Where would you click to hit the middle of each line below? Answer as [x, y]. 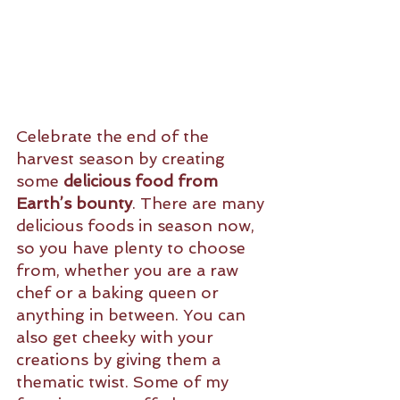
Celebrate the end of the [115, 137]
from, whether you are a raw [129, 271]
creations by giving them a [121, 360]
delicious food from [143, 181]
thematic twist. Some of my [125, 382]
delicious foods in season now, [137, 226]
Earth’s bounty [74, 204]
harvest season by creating [123, 159]
